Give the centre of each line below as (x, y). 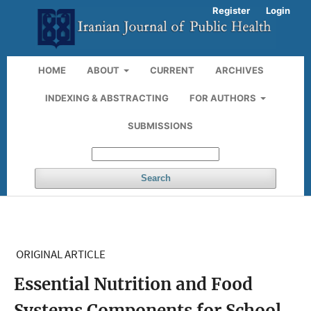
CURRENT (173, 70)
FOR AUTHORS (224, 98)
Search (155, 178)
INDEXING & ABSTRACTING (107, 98)
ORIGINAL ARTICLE (61, 254)
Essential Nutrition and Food (133, 284)
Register (231, 10)
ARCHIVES (240, 70)
